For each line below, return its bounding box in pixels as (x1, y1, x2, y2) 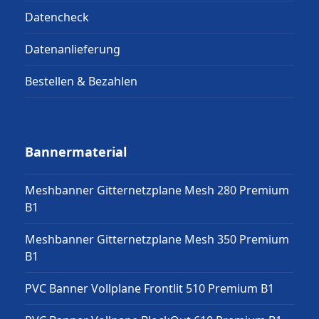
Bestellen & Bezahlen (24, 73, 137, 89)
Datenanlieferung (24, 41, 120, 57)
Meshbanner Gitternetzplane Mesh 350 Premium (24, 231, 289, 247)
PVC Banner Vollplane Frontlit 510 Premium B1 (24, 280, 274, 296)
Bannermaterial (24, 142, 127, 160)
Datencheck (24, 9, 89, 25)
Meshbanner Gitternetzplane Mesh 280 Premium (24, 182, 289, 198)
